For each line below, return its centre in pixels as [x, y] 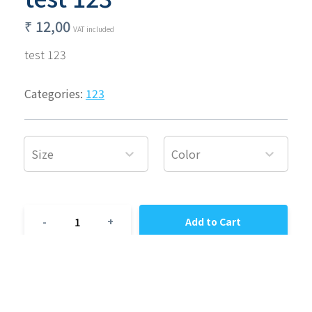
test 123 [45, 54]
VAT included [94, 29]
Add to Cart [213, 222]
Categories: [55, 93]
